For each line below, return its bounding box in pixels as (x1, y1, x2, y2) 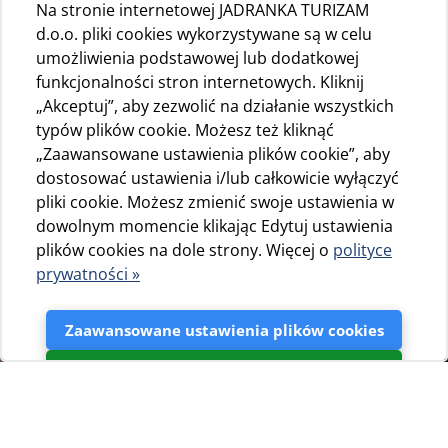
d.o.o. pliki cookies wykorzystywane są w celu (36, 23, 372, 45)
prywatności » (36, 263, 140, 285)
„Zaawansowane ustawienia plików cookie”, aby (36, 143, 390, 165)
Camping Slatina (10, 371, 207, 400)
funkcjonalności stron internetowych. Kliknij (36, 71, 364, 93)
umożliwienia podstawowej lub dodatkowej (36, 47, 359, 69)
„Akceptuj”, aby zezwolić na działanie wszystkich (36, 95, 394, 117)
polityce (333, 239, 392, 261)
